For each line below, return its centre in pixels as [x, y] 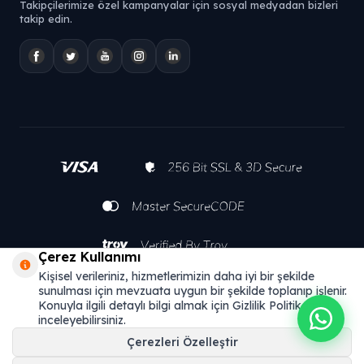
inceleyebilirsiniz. [82, 320]
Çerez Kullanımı [89, 257]
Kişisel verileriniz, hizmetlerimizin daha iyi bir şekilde [176, 276]
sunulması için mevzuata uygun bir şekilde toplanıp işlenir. [193, 291]
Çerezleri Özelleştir [182, 342]
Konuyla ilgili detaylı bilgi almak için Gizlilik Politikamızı [184, 305]
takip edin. [46, 18]
